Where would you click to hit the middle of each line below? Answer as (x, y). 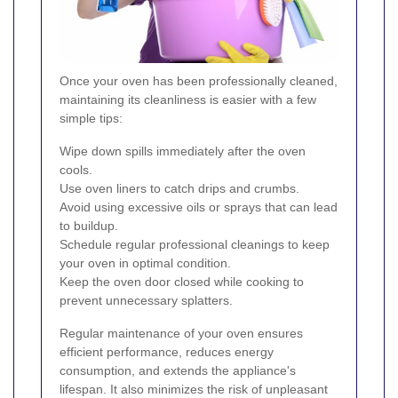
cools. (76, 170)
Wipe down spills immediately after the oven (183, 151)
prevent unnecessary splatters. (146, 301)
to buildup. (89, 226)
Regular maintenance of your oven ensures (181, 334)
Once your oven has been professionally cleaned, (199, 81)
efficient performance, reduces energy (167, 352)
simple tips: (91, 119)
